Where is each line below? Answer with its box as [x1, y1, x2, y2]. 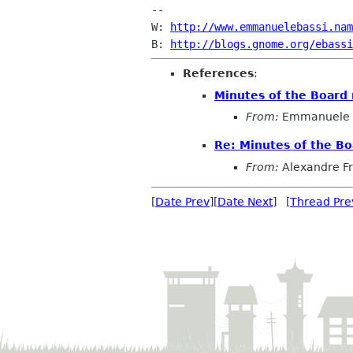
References [183, 67, 254, 80]
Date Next [217, 195, 273, 208]
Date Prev [155, 195, 210, 208]
